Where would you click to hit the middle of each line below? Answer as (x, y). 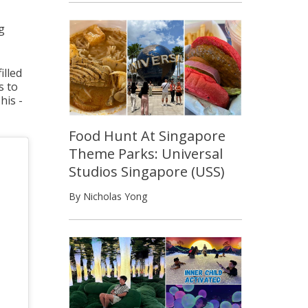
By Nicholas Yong (108, 196)
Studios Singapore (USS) (147, 171)
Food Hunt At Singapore (147, 135)
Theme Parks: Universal (146, 153)
